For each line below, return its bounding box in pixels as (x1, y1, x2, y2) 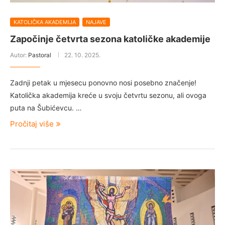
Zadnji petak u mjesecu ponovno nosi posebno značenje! (10, 78, 196, 87)
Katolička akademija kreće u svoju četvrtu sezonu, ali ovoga (10, 91, 206, 99)
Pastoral (28, 51, 51, 59)
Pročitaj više (10, 119, 54, 129)
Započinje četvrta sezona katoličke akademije (10, 34, 210, 44)
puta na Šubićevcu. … (10, 103, 82, 112)
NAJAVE (86, 19, 106, 26)
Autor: (10, 51, 28, 59)
